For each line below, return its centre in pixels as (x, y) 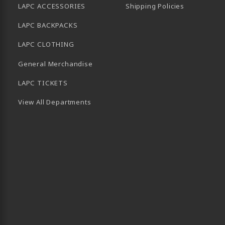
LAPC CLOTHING (46, 44)
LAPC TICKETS (43, 83)
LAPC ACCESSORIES (52, 6)
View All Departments (55, 102)
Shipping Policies (155, 6)
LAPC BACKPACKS (48, 25)
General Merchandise (55, 64)
